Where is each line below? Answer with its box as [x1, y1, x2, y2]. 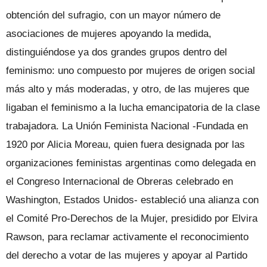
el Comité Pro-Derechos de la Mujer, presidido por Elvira [6, 212, 257, 224]
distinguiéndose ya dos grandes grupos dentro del [6, 46, 227, 58]
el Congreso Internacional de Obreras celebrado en [6, 175, 233, 187]
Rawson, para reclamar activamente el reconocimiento [6, 231, 249, 243]
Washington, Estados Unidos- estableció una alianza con [6, 194, 259, 206]
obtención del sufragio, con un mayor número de [6, 9, 221, 21]
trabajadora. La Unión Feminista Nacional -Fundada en [6, 120, 248, 132]
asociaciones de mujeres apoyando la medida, [6, 27, 212, 39]
